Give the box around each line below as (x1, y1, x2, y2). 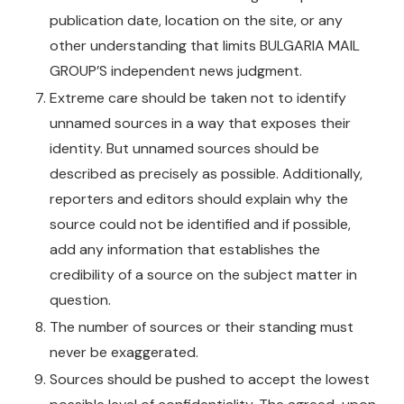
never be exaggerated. (50, 342, 198, 362)
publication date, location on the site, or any (50, 10, 343, 30)
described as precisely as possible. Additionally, (50, 163, 363, 183)
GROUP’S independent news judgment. (50, 60, 302, 80)
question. (50, 289, 111, 309)
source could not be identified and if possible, (50, 214, 351, 234)
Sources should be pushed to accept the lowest (50, 369, 370, 389)
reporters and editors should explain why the (50, 188, 348, 208)
